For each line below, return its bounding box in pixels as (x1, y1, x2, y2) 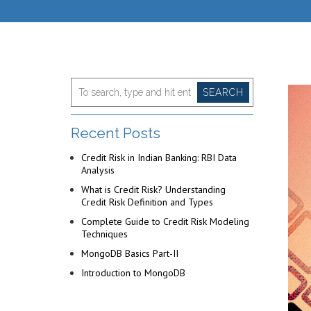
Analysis (81, 164, 115, 176)
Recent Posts (71, 124, 160, 142)
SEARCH (202, 87, 244, 98)
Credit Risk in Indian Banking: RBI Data (81, 151, 237, 164)
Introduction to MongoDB (81, 267, 185, 279)
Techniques (81, 228, 128, 240)
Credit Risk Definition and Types (81, 196, 213, 208)
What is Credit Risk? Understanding (81, 183, 226, 196)
